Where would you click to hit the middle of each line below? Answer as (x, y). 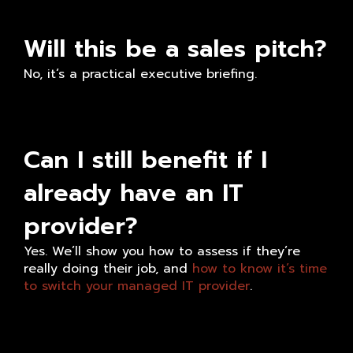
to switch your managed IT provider (137, 286)
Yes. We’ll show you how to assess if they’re (162, 252)
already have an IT (134, 193)
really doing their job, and (108, 269)
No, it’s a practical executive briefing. (140, 74)
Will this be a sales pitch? (175, 49)
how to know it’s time (260, 269)
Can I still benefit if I (145, 160)
